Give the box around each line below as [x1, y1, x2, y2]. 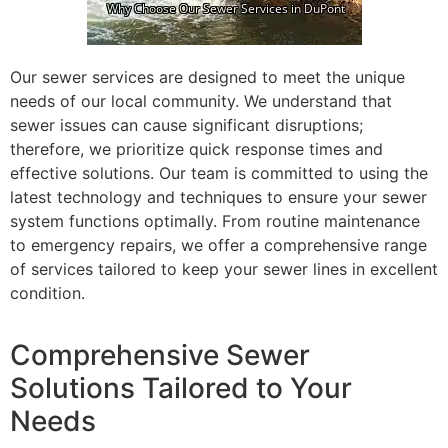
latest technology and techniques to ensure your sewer [10, 187, 427, 208]
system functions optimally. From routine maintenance [10, 211, 420, 232]
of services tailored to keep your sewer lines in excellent [10, 259, 438, 280]
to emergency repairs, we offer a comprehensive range [10, 235, 427, 256]
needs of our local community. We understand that [10, 91, 392, 112]
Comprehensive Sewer [10, 338, 310, 373]
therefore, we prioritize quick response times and [10, 139, 383, 160]
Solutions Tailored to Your [10, 371, 352, 406]
